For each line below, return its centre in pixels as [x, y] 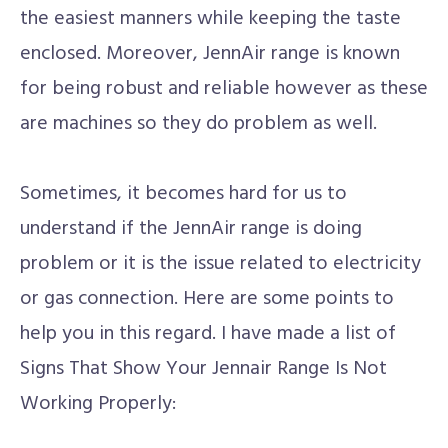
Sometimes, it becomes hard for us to [183, 194]
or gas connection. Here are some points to [207, 299]
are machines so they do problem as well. [198, 124]
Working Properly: [98, 404]
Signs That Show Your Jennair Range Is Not [203, 369]
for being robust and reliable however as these [224, 89]
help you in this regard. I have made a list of [208, 334]
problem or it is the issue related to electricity [220, 264]
